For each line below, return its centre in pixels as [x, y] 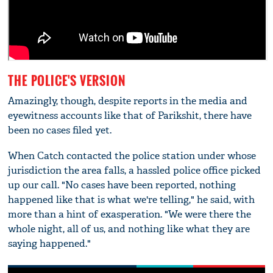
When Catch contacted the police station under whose [132, 155]
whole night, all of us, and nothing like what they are [129, 229]
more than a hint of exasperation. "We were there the [130, 214]
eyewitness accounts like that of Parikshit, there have [130, 115]
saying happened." [50, 243]
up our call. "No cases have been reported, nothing [122, 185]
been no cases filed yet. [60, 130]
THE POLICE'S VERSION [67, 80]
